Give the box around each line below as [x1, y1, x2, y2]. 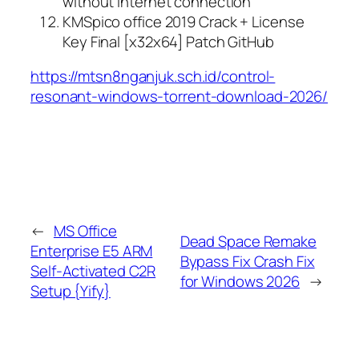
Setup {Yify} [30, 280, 111, 302]
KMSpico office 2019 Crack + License [63, 10, 305, 32]
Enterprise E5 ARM [30, 240, 153, 262]
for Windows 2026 [179, 270, 301, 292]
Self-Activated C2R [30, 260, 156, 282]
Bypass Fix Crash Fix [179, 250, 315, 272]
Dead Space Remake [179, 230, 317, 252]
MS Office [53, 220, 118, 242]
